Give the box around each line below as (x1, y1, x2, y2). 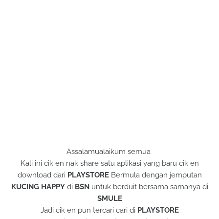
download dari (17, 171, 67, 179)
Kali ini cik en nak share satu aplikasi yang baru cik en (20, 159, 199, 168)
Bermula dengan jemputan (109, 171, 202, 179)
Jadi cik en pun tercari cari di (40, 206, 137, 215)
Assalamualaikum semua (66, 147, 153, 156)
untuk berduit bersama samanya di (89, 182, 208, 191)
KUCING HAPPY (11, 182, 65, 191)
